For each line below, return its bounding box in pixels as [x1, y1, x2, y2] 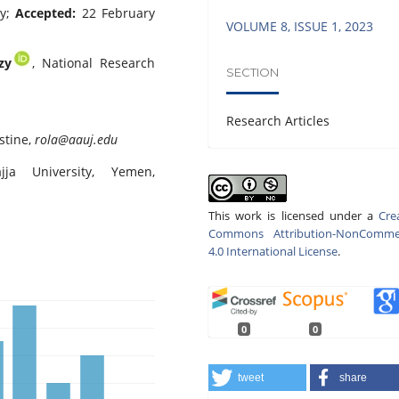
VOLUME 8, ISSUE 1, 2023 [226, 17, 374, 35]
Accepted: [15, 4, 77, 22]
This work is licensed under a [208, 207, 379, 224]
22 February [76, 4, 156, 22]
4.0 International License [208, 242, 338, 259]
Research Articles [226, 111, 330, 129]
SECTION [226, 65, 280, 80]
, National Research [32, 54, 155, 72]
